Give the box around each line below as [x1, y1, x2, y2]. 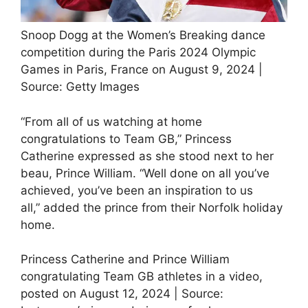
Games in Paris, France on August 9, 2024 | [21, 63, 263, 77]
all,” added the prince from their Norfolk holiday [21, 200, 283, 214]
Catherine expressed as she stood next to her [21, 148, 274, 163]
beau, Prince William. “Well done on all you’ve [21, 166, 269, 180]
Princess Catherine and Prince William [21, 252, 230, 267]
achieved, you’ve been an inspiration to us [21, 183, 253, 197]
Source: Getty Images [21, 80, 140, 94]
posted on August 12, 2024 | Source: [21, 287, 223, 301]
